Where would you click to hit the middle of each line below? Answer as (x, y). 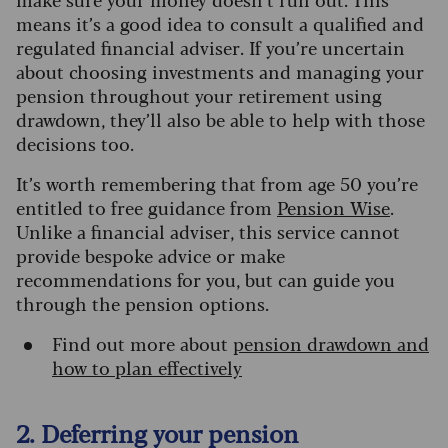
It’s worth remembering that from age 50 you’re (217, 182)
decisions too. (77, 142)
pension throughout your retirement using (199, 94)
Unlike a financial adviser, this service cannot (208, 230)
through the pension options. (145, 302)
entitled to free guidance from (146, 206)
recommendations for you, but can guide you (205, 278)
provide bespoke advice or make (150, 254)
